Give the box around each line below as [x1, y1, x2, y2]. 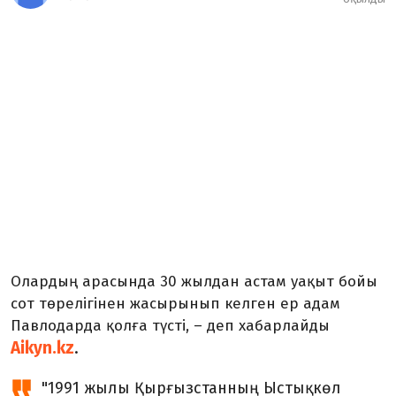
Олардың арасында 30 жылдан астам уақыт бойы [11, 272, 377, 291]
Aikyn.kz [11, 338, 74, 358]
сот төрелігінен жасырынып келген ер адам [11, 294, 340, 313]
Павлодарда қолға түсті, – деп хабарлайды [11, 316, 330, 335]
